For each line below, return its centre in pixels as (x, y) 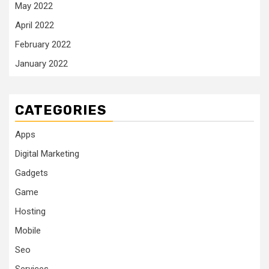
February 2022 (43, 44)
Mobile (28, 230)
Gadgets (32, 173)
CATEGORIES (61, 110)
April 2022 (35, 25)
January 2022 (41, 63)
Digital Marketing (47, 153)
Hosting (30, 211)
